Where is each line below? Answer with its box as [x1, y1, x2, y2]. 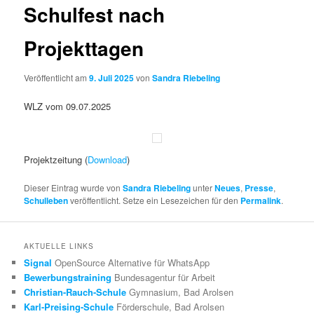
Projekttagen [24, 34, 144, 63]
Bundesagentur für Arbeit [114, 271, 216, 285]
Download [88, 153, 128, 167]
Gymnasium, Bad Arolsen [129, 285, 234, 299]
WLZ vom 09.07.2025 [24, 99, 111, 113]
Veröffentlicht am [24, 71, 90, 83]
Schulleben [24, 194, 69, 207]
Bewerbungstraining [24, 271, 112, 285]
